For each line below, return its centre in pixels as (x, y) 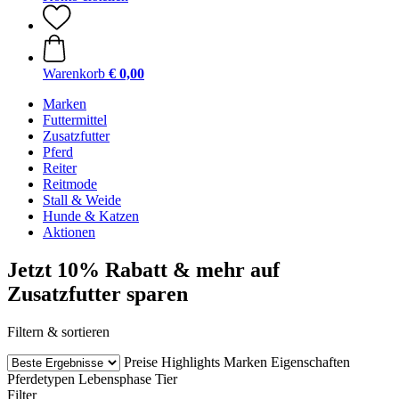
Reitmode (70, 184)
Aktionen (69, 232)
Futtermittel (75, 120)
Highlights (191, 362)
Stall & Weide (82, 200)
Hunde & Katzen (91, 216)
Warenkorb (74, 73)
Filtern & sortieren (58, 331)
